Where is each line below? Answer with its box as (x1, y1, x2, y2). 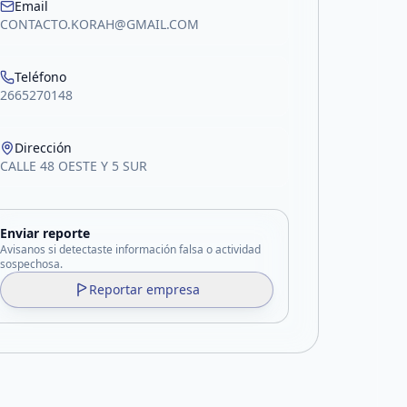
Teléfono (15, 68, 67, 85)
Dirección (15, 139, 73, 156)
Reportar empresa (88, 281, 200, 298)
